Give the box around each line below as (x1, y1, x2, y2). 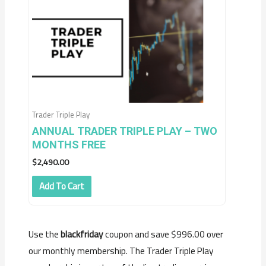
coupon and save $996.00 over (103, 226, 224, 243)
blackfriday (61, 226, 104, 243)
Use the (28, 226, 61, 243)
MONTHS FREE (32, 138, 106, 151)
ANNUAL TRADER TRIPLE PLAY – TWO (32, 124, 218, 137)
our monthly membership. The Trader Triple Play (28, 242, 214, 260)
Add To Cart (39, 178, 84, 195)
